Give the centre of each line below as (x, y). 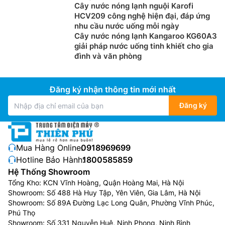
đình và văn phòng (108, 56)
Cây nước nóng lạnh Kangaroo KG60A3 (146, 36)
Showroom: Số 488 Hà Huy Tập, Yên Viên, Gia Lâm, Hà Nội (104, 193)
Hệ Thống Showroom (49, 172)
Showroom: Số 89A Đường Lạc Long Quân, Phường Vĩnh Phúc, (111, 203)
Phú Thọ (22, 213)
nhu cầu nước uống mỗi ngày (127, 26)
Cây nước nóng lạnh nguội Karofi (134, 6)
